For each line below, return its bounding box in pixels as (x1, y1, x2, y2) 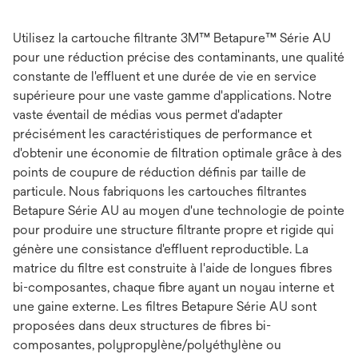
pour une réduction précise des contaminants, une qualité (13, 50, 344, 66)
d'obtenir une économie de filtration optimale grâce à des (13, 145, 342, 161)
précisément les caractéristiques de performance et (13, 126, 312, 142)
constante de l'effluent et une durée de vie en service (13, 69, 316, 85)
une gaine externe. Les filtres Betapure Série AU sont (13, 299, 316, 315)
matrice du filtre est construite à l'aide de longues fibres (13, 261, 332, 276)
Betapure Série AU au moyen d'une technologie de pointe (13, 203, 344, 219)
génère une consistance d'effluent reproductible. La (13, 241, 308, 257)
